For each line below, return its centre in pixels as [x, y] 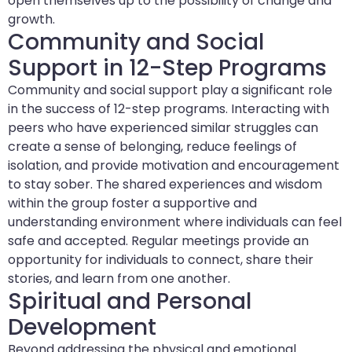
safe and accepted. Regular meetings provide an [158, 241]
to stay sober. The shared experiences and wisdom [165, 185]
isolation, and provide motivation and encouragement [174, 166]
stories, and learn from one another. [119, 279]
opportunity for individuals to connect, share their [161, 260]
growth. [31, 20]
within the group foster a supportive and [132, 203]
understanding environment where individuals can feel [175, 222]
